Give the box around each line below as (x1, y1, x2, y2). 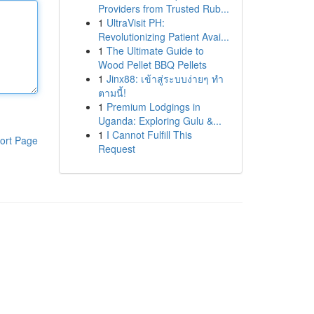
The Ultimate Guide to (106, 43, 204, 57)
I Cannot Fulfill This (106, 128, 192, 142)
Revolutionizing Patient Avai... (97, 29, 229, 43)
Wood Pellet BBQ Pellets (97, 57, 207, 71)
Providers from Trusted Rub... (97, 1, 229, 15)
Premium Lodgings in (106, 100, 200, 114)
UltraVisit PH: (106, 15, 165, 29)
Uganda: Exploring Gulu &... (97, 114, 221, 128)
